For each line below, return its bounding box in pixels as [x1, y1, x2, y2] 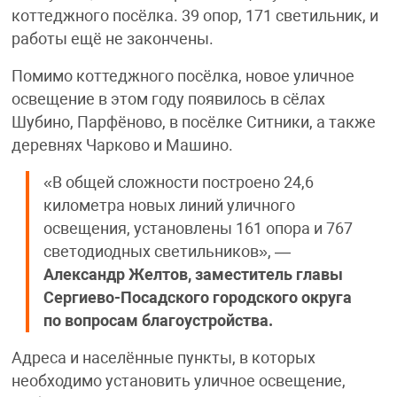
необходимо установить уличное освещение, [11, 372, 346, 391]
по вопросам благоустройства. [43, 312, 273, 331]
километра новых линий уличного [43, 197, 295, 215]
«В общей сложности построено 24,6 [43, 174, 314, 192]
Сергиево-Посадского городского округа [43, 289, 352, 307]
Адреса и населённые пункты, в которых [11, 349, 315, 368]
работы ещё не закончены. [11, 30, 214, 49]
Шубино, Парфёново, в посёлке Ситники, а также [11, 113, 376, 132]
